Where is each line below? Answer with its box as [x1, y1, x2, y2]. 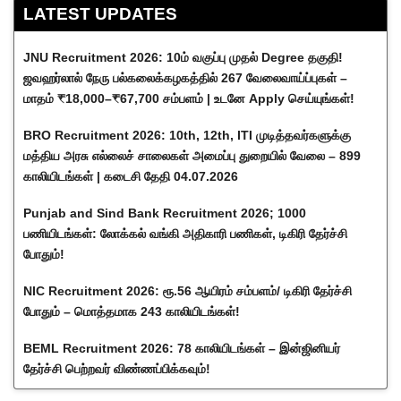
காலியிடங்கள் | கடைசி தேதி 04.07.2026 [23, 169, 238, 184]
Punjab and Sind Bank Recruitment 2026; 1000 [23, 206, 306, 221]
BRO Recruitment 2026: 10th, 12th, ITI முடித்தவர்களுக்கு [23, 128, 351, 143]
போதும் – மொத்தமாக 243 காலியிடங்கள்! [23, 304, 240, 320]
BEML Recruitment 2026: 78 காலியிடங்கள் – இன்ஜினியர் [23, 341, 340, 356]
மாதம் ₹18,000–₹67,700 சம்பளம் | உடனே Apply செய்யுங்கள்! [23, 91, 354, 107]
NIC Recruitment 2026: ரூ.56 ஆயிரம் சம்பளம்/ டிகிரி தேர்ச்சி [23, 284, 352, 299]
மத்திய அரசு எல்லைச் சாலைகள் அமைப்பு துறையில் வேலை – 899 [23, 149, 361, 164]
